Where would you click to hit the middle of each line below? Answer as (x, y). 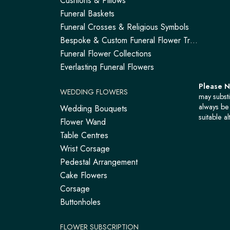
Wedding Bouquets (94, 109)
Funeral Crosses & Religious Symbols (124, 27)
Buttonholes (80, 202)
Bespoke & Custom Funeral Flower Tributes (194, 40)
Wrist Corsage (85, 149)
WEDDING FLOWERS (94, 92)
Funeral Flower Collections (106, 54)
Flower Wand (83, 122)
